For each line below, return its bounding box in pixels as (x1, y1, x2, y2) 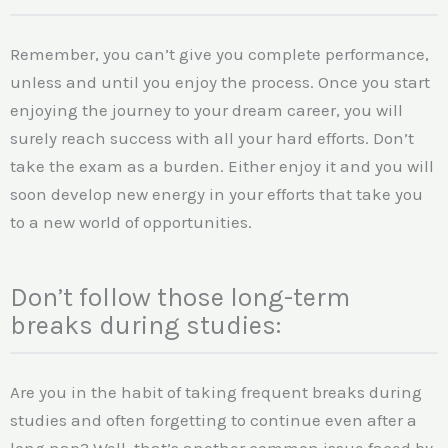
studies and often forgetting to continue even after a (10, 409, 417, 430)
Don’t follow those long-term (10, 281, 350, 313)
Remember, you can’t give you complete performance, (10, 43, 429, 64)
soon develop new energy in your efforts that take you (10, 183, 423, 204)
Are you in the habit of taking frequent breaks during (10, 381, 422, 402)
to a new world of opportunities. (10, 211, 252, 232)
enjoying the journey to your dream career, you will (10, 99, 403, 120)
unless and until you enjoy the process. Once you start (10, 71, 430, 92)
